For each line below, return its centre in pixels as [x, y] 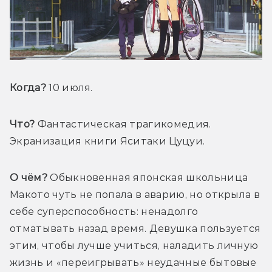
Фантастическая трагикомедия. [123, 124]
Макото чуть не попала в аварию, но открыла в [135, 194]
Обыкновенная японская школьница [148, 177]
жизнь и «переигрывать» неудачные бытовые [133, 262]
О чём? [29, 177]
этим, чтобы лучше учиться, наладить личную [134, 245]
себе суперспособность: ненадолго [104, 211]
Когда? [28, 87]
